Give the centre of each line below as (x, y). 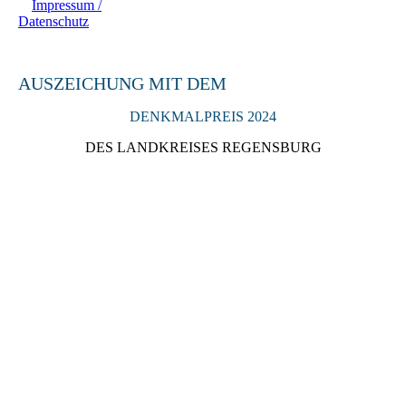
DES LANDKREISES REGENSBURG (203, 148)
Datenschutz (53, 22)
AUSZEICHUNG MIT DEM (122, 84)
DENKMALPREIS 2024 (203, 117)
